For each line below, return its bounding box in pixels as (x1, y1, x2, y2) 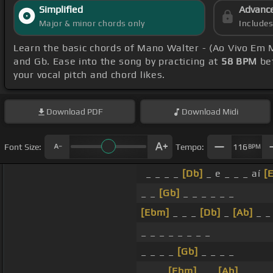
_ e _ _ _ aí (202, 168, 264, 180)
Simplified (38, 4, 83, 16)
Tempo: (175, 141, 204, 152)
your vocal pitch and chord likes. (13, 69, 166, 81)
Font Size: (4, 141, 41, 152)
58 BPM (221, 55, 258, 68)
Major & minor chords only (38, 18, 145, 29)
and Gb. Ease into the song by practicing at (13, 55, 221, 68)
